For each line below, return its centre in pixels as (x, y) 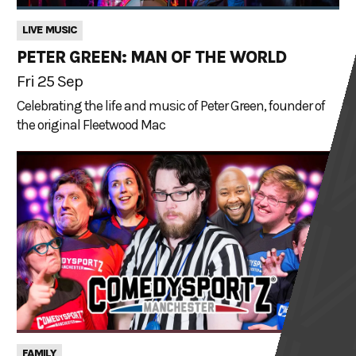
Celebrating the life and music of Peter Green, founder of (171, 106)
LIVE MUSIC (50, 30)
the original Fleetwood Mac (91, 125)
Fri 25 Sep (50, 81)
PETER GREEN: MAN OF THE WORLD (151, 58)
